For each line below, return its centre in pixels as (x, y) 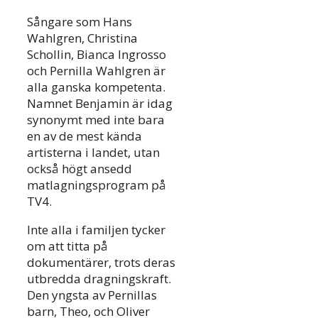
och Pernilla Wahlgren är (96, 70)
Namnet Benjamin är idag (100, 103)
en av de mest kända (84, 136)
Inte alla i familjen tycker (96, 229)
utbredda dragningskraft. (99, 278)
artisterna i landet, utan (93, 152)
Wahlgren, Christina (82, 38)
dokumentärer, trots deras (101, 262)
